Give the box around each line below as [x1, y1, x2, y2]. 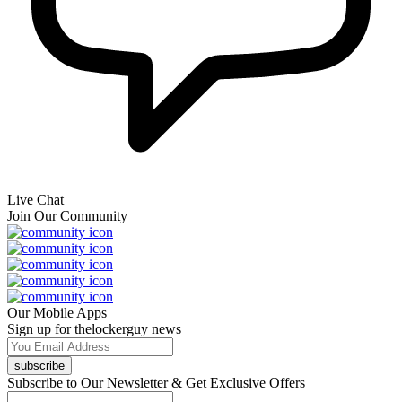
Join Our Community [7, 207, 127, 223]
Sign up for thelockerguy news [7, 320, 181, 336]
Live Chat [7, 191, 64, 207]
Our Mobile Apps [7, 304, 107, 320]
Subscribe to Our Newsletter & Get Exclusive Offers [7, 374, 305, 390]
